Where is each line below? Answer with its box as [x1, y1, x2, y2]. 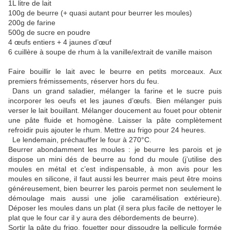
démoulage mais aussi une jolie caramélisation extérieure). [8, 194, 222, 203]
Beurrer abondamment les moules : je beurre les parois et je [8, 145, 222, 154]
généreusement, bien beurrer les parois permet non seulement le [8, 184, 222, 193]
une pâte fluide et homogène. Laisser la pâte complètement [8, 116, 222, 125]
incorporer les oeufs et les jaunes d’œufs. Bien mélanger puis [8, 97, 222, 105]
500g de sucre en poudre [8, 28, 90, 37]
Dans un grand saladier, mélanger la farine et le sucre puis [8, 87, 222, 95]
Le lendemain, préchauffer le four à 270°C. [8, 136, 151, 144]
